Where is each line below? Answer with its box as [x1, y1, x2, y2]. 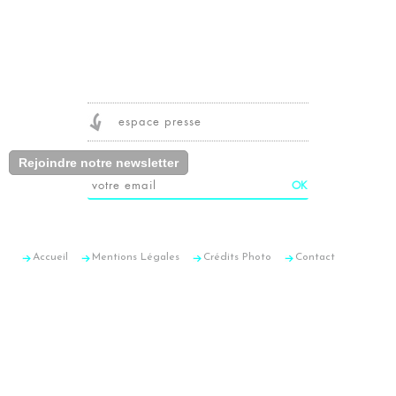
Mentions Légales [92, 251, 179, 263]
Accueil [33, 251, 68, 263]
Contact [295, 251, 335, 263]
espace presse [118, 114, 202, 129]
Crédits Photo [203, 251, 271, 263]
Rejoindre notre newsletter [19, 155, 179, 170]
